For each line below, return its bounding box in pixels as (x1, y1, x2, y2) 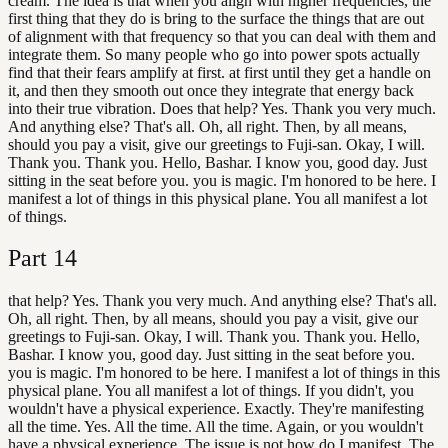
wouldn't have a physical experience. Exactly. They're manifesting (8, 400, 424, 418)
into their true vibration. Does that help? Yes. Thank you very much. (8, 99, 436, 117)
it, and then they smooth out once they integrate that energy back (8, 81, 414, 99)
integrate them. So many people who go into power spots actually (8, 45, 420, 63)
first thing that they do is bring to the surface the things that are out (8, 9, 424, 27)
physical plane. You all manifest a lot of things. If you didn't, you (8, 382, 414, 400)
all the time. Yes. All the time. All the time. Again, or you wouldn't (8, 418, 423, 436)
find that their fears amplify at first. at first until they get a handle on (8, 63, 431, 81)
